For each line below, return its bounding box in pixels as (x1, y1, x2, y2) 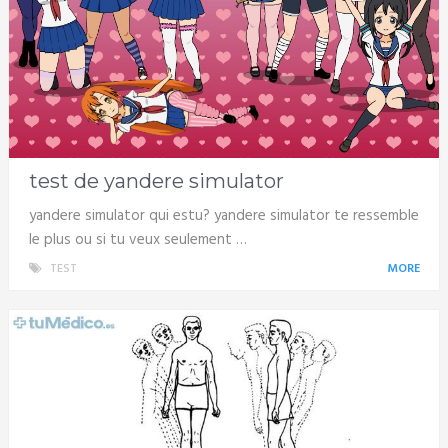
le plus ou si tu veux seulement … (28, 228, 247, 253)
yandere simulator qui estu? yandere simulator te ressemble (28, 204, 419, 229)
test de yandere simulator (28, 169, 284, 194)
